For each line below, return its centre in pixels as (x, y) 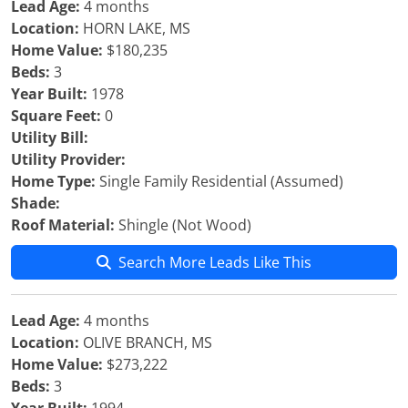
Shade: (36, 203)
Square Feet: (56, 116)
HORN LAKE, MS (135, 28)
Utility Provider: (68, 159)
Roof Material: (63, 225)
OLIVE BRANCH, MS (146, 342)
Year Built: (49, 94)
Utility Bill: (50, 138)
